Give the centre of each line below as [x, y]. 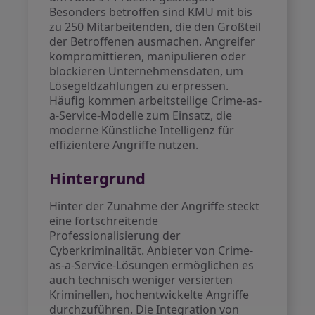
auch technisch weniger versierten [141, 280]
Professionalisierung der [115, 236]
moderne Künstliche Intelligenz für [142, 130]
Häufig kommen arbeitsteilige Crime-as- [156, 101]
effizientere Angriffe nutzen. [124, 145]
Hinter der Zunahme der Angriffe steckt [155, 206]
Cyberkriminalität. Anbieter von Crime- [152, 250]
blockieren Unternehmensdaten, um [147, 71]
